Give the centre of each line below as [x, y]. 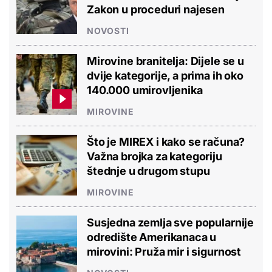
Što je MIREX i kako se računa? [166, 141]
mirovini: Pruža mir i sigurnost [164, 251]
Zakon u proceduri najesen [156, 9]
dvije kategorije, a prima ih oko [165, 75]
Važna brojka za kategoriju [155, 156]
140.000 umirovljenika [145, 90]
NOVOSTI [108, 30]
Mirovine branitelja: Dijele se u [165, 61]
